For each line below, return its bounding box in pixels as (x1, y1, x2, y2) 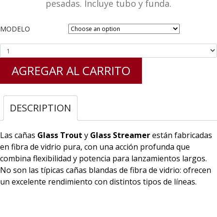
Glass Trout (37, 129, 82, 140)
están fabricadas (150, 129, 212, 140)
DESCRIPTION (10, 101, 71, 114)
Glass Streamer (90, 129, 150, 140)
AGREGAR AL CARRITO (12, 62, 130, 79)
